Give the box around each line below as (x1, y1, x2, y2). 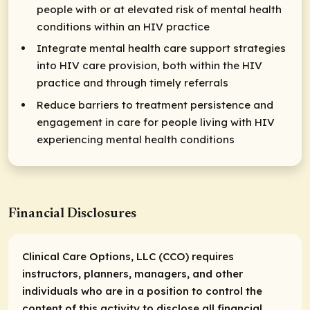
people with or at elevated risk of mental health (37, 2, 282, 16)
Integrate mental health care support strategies (37, 42, 286, 55)
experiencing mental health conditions (37, 132, 235, 146)
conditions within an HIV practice (37, 19, 210, 33)
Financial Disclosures (8, 207, 136, 221)
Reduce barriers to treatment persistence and (37, 98, 273, 111)
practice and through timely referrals (37, 76, 228, 90)
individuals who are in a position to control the (22, 284, 262, 298)
